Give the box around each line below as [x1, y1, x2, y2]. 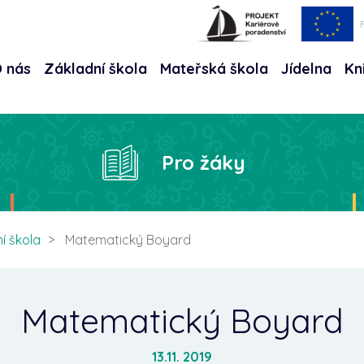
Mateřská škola [160, 59, 268, 78]
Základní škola [44, 59, 147, 78]
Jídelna [281, 59, 331, 78]
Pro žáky [162, 150, 246, 175]
